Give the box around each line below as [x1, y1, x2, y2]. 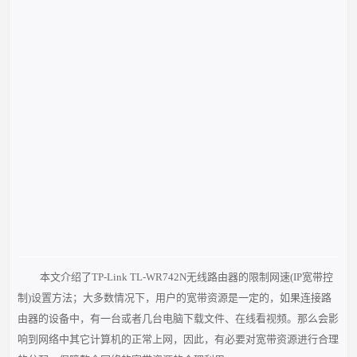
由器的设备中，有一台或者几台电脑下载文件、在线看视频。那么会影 [18, 312, 339, 324]
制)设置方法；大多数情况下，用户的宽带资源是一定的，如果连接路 [18, 292, 332, 304]
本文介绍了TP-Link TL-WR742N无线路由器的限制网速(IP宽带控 [39, 271, 333, 283]
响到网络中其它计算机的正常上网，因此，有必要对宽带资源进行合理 [18, 333, 339, 345]
